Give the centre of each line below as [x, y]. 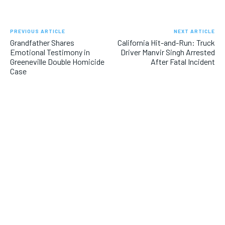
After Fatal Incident [183, 62]
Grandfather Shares [42, 43]
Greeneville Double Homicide [57, 62]
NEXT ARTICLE [194, 31]
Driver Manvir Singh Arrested [167, 52]
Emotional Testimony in [50, 52]
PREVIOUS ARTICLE [38, 31]
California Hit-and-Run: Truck [166, 43]
